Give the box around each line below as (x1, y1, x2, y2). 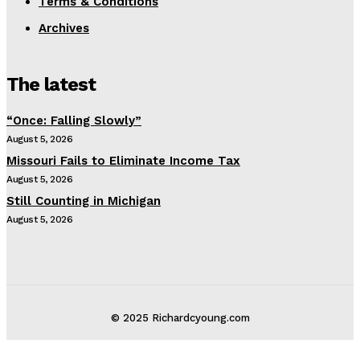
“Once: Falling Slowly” (6, 112, 141, 128)
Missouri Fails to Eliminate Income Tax (6, 153, 240, 168)
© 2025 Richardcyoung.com (110, 311, 250, 324)
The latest (6, 72, 96, 96)
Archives (39, 20, 89, 35)
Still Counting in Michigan (6, 193, 161, 208)
